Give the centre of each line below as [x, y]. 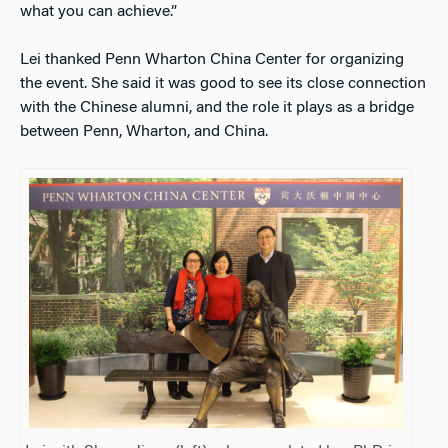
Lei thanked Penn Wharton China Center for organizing [212, 59]
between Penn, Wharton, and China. [144, 131]
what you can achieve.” [98, 11]
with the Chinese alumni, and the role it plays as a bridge [217, 107]
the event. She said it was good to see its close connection [223, 83]
